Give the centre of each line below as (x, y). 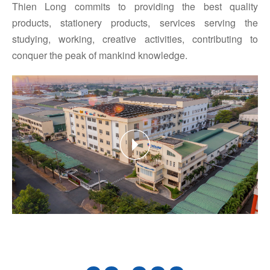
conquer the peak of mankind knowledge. (100, 55)
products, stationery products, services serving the (135, 23)
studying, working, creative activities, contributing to (135, 39)
